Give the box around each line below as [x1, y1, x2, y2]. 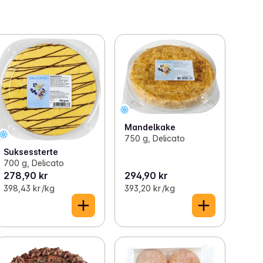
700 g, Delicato [4, 157, 65, 168]
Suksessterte [4, 146, 59, 157]
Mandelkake [124, 122, 176, 132]
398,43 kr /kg [4, 183, 55, 193]
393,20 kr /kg [124, 183, 175, 193]
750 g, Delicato [124, 133, 185, 143]
